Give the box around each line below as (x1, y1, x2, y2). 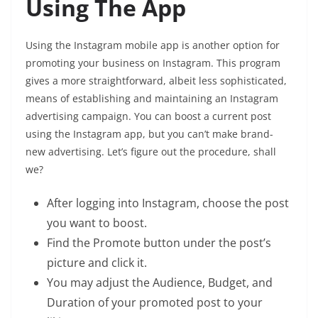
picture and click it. (47, 255, 147, 270)
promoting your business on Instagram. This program (26, 56, 280, 70)
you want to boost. (47, 215, 147, 231)
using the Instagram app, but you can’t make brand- (26, 127, 273, 141)
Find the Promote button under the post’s (47, 235, 271, 251)
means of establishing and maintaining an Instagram (26, 92, 278, 105)
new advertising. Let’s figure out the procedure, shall (26, 145, 276, 158)
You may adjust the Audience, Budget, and (47, 275, 273, 290)
